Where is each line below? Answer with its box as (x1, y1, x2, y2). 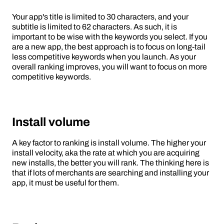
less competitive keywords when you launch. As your (12, 52, 196, 61)
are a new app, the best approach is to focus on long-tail (12, 42, 205, 51)
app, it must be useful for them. (12, 178, 119, 187)
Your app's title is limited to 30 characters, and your (12, 12, 188, 21)
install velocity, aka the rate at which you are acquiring (12, 148, 199, 157)
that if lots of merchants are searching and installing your (12, 168, 209, 177)
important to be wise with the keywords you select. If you (12, 32, 207, 41)
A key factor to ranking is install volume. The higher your (12, 138, 206, 147)
